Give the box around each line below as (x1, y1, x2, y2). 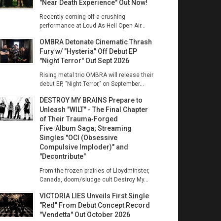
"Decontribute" (39, 152, 86, 160)
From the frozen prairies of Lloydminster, (39, 167, 149, 174)
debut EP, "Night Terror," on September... (39, 80, 144, 87)
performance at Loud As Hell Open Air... (39, 22, 146, 29)
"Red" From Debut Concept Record (39, 201, 150, 209)
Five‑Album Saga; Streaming (39, 124, 132, 132)
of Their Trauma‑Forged (39, 115, 118, 123)
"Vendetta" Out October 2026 (39, 211, 130, 219)
